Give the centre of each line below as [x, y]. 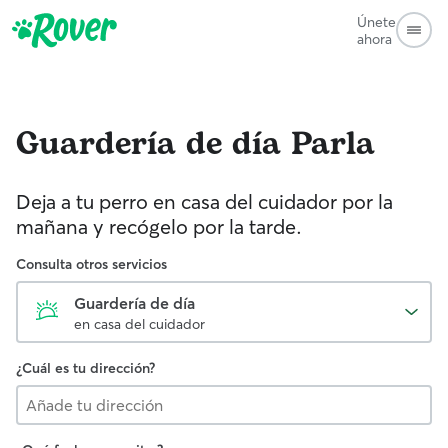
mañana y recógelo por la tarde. [159, 226]
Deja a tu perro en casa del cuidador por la [204, 201]
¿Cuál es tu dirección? [85, 368]
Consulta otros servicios [91, 264]
